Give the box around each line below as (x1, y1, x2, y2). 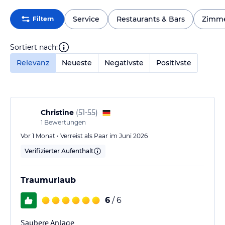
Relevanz (17, 58, 49, 67)
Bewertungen (43, 119, 86, 126)
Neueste (62, 58, 92, 67)
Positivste (156, 58, 191, 67)
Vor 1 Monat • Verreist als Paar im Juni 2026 (21, 132, 148, 140)
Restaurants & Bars (117, 14, 185, 24)
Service (73, 14, 99, 24)
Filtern (33, 15, 54, 23)
